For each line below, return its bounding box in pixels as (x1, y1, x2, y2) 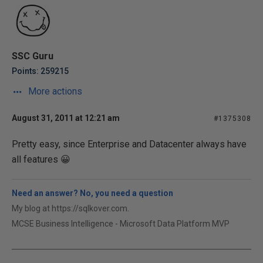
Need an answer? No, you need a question (12, 188, 173, 198)
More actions (26, 86, 82, 97)
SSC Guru (12, 50, 53, 62)
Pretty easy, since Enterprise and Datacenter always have (12, 139, 247, 150)
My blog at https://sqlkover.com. (12, 204, 129, 213)
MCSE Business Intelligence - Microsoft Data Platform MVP (12, 219, 230, 228)
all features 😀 (12, 154, 70, 165)
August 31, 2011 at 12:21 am (12, 113, 120, 123)
